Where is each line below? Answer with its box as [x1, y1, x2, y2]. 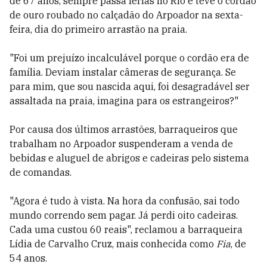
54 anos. [10, 252, 47, 264]
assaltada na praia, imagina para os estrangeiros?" [10, 95, 238, 107]
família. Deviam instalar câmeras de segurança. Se [10, 66, 236, 78]
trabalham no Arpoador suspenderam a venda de [10, 138, 233, 150]
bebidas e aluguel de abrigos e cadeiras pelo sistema [10, 152, 249, 164]
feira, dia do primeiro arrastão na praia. [10, 23, 187, 35]
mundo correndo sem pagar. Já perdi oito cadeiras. [10, 209, 238, 221]
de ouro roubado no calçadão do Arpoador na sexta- [10, 9, 243, 21]
